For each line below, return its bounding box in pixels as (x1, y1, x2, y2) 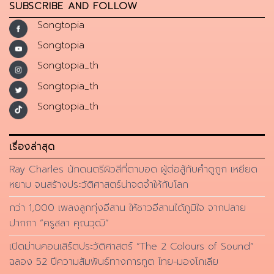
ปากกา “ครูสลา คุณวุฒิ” (9, 215, 109, 231)
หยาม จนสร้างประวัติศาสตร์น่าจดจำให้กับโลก (9, 177, 188, 192)
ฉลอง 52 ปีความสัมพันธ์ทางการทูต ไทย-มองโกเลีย (9, 254, 218, 269)
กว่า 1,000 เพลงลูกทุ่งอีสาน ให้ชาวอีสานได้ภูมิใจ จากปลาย (9, 200, 246, 215)
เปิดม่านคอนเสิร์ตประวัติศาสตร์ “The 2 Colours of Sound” (9, 239, 254, 254)
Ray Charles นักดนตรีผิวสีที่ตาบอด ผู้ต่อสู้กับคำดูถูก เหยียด (9, 161, 257, 177)
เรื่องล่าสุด (9, 139, 55, 154)
